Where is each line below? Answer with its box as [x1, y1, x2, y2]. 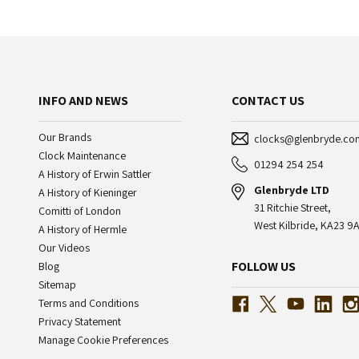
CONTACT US [231, 92, 305, 110]
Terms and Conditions [38, 296, 139, 311]
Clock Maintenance [38, 148, 126, 163]
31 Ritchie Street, [253, 200, 331, 216]
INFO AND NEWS [38, 92, 128, 110]
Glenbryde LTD [253, 183, 329, 198]
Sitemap [38, 277, 76, 292]
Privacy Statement [38, 314, 121, 329]
